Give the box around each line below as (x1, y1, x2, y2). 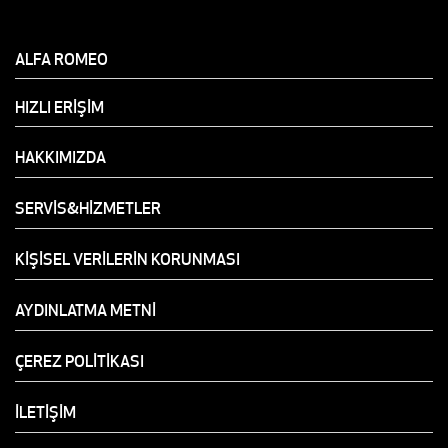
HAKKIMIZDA (15, 146, 106, 169)
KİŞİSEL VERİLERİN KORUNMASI (15, 248, 240, 271)
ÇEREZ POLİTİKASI (15, 350, 144, 373)
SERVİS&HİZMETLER (15, 197, 161, 220)
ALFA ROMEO (15, 48, 108, 71)
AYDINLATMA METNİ (15, 299, 156, 322)
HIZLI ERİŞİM (15, 96, 104, 119)
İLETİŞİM (15, 401, 76, 424)
